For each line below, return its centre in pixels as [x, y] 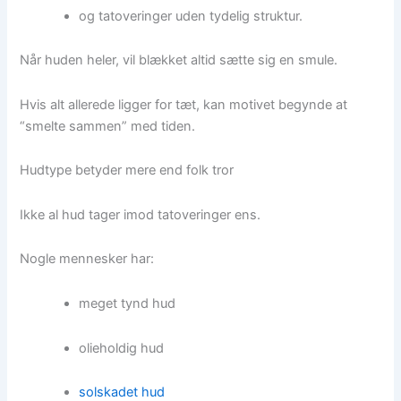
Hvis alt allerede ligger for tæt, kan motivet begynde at [184, 104]
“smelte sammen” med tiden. [108, 126]
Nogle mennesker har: [87, 259]
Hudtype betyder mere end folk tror [127, 171]
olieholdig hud [122, 348]
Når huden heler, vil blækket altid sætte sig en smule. [179, 60]
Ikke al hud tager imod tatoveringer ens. [141, 214]
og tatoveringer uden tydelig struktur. [191, 16]
